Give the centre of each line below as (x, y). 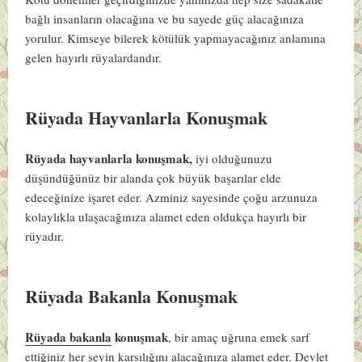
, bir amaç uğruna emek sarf (239, 337)
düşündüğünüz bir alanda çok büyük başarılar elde (154, 177)
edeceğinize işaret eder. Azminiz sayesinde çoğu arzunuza (172, 197)
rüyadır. (47, 236)
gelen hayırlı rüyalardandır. (96, 57)
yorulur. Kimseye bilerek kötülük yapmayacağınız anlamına (176, 38)
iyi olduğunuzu (233, 158)
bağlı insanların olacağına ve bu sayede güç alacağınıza (165, 18)
